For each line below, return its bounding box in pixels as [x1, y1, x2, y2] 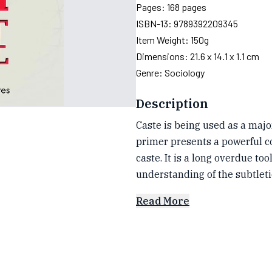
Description [136, 95, 208, 112]
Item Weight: [136, 34, 191, 46]
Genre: [136, 67, 165, 78]
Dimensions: [136, 50, 190, 62]
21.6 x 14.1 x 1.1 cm [190, 50, 259, 62]
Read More [136, 195, 189, 207]
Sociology [165, 67, 205, 78]
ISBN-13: [136, 18, 174, 29]
